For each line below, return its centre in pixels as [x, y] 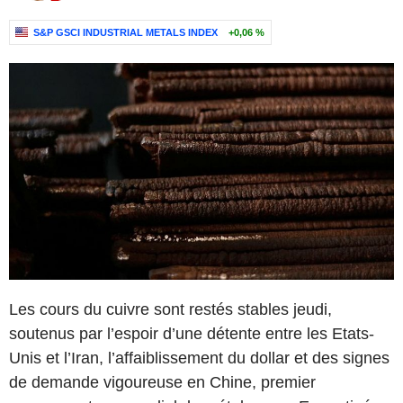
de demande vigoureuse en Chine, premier [162, 382]
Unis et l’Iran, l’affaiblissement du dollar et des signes [199, 358]
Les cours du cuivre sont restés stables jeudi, [170, 309]
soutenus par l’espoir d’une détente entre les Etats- [192, 333]
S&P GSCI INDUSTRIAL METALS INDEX [125, 32]
